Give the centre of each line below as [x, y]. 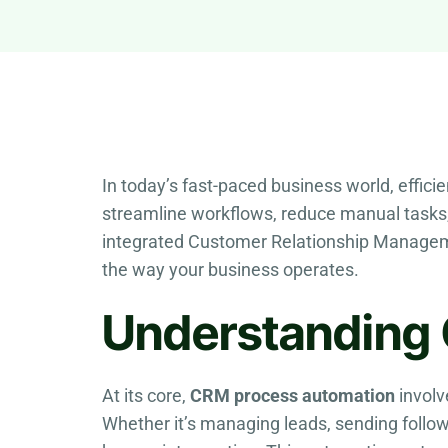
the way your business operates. [230, 270]
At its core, [146, 395]
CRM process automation [292, 395]
